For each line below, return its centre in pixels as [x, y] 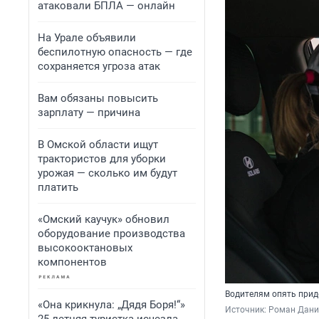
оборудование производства [111, 234]
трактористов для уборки [102, 159]
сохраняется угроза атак [99, 66]
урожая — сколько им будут [108, 173]
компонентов [72, 262]
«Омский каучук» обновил [104, 219]
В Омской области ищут [98, 145]
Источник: [247, 310]
